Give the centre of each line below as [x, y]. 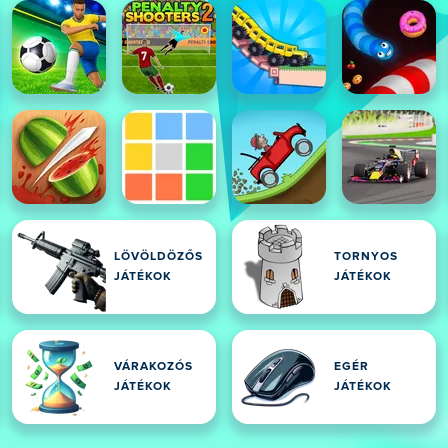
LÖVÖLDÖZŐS [158, 257]
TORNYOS [366, 257]
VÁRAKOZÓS [153, 367]
